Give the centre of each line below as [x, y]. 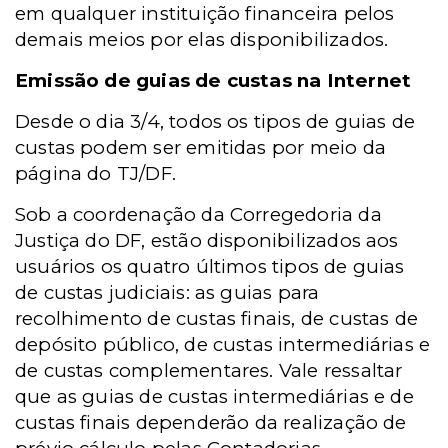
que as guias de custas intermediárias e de [214, 396]
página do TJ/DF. [95, 173]
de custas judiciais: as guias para [167, 292]
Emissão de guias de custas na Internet [213, 80]
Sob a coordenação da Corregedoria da [198, 214]
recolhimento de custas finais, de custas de [217, 318]
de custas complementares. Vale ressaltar [209, 370]
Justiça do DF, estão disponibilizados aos [207, 240]
